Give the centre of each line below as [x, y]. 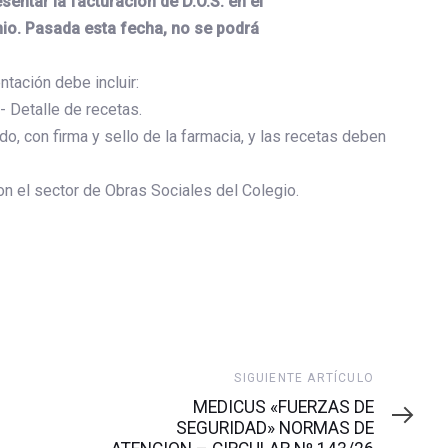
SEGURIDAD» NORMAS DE [275, 428]
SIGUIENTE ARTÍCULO [304, 378]
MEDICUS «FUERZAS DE [283, 407]
